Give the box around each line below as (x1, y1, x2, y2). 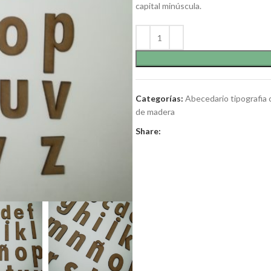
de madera (135, 106, 175, 117)
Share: (135, 126, 161, 136)
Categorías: (135, 93, 183, 103)
